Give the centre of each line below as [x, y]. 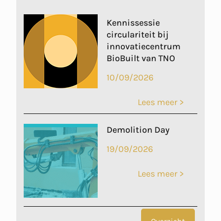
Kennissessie [133, 22]
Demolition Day [138, 129]
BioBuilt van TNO [141, 58]
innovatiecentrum [144, 46]
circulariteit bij [138, 34]
